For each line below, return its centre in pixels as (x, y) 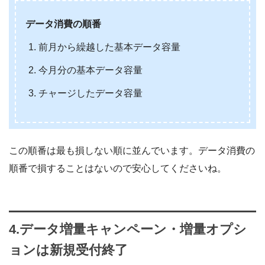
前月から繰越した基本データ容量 (110, 47)
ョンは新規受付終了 (68, 250)
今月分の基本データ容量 (91, 70)
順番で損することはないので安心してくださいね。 (118, 169)
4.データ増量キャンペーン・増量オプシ (128, 230)
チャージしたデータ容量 (91, 93)
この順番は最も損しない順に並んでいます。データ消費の (132, 151)
